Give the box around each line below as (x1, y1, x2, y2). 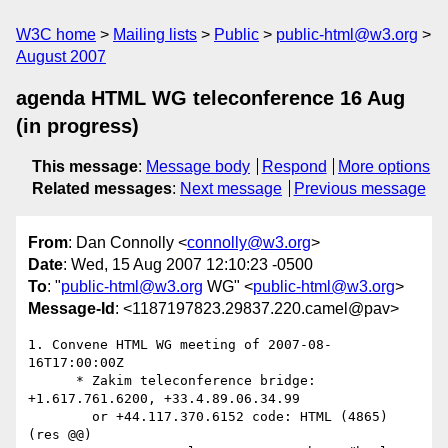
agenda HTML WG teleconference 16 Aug (16, 87, 405, 109)
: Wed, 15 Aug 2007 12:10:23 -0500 (63, 256, 313, 274)
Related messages (32, 180, 172, 197)
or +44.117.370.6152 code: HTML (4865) (28, 409, 92, 425)
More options (338, 158, 431, 175)
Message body (146, 158, 250, 175)
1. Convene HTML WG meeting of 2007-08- (28, 337, 332, 353)
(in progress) (16, 115, 139, 137)
